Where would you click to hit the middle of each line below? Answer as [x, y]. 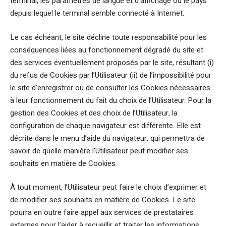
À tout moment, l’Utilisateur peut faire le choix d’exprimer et [108, 187]
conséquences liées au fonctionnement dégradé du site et [107, 50]
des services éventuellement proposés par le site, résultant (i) [112, 62]
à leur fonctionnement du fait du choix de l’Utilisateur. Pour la [111, 100]
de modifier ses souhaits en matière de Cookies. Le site [103, 200]
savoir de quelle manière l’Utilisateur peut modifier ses [99, 151]
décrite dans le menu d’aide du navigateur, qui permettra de [107, 138]
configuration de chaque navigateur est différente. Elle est [105, 125]
